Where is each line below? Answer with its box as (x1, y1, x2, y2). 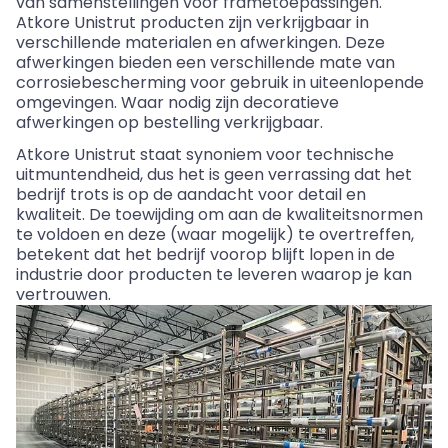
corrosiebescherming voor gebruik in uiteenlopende (16, 71, 424, 95)
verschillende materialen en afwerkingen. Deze (16, 31, 385, 55)
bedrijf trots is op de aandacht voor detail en (16, 183, 366, 207)
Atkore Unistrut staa (16, 143, 175, 167)
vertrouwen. (16, 283, 111, 307)
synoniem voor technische (182, 143, 394, 167)
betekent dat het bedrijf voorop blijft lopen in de (16, 243, 395, 267)
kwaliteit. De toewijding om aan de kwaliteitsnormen (16, 203, 423, 227)
